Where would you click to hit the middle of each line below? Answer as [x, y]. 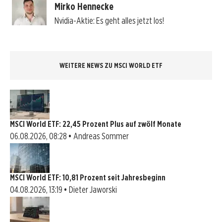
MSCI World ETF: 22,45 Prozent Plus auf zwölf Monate [96, 124]
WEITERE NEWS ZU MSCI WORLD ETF [111, 65]
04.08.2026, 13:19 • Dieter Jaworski [63, 189]
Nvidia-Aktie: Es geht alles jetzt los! [109, 21]
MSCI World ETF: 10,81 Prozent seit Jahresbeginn [88, 177]
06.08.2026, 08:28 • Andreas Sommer [69, 136]
